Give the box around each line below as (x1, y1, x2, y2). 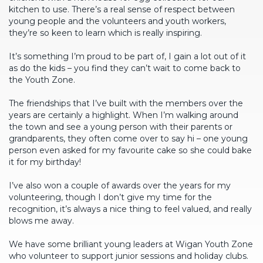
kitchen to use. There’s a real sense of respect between (9, 4, 235, 15)
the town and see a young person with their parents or (9, 122, 232, 132)
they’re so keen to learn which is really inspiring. (9, 28, 202, 38)
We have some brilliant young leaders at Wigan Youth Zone (9, 239, 253, 249)
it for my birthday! (9, 157, 81, 167)
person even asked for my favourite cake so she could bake (9, 145, 252, 156)
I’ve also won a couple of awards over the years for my (9, 180, 231, 191)
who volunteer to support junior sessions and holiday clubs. (9, 251, 248, 261)
